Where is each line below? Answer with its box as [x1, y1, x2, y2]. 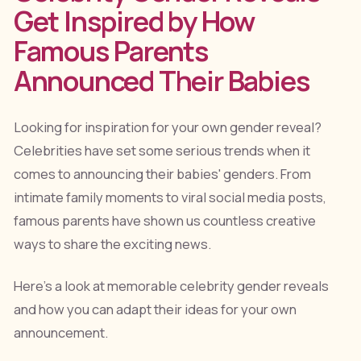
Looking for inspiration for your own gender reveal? [13, 118, 322, 137]
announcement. [13, 323, 108, 342]
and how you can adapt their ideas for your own [13, 300, 297, 318]
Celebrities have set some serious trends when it [13, 142, 310, 160]
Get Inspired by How [13, 2, 255, 40]
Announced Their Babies [13, 61, 310, 100]
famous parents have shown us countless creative [13, 212, 316, 230]
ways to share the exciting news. [13, 235, 211, 254]
